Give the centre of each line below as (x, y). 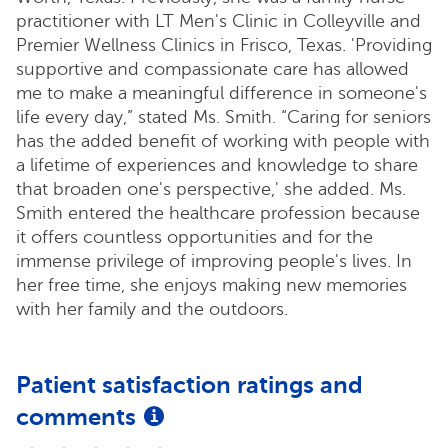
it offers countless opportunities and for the (194, 236)
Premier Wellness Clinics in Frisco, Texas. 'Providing (224, 44)
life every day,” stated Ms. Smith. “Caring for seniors (223, 116)
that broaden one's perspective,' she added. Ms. (211, 188)
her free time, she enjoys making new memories (211, 284)
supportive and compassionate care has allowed (212, 68)
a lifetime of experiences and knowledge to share (217, 164)
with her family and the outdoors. (152, 308)
